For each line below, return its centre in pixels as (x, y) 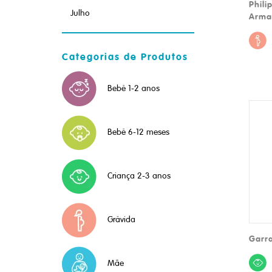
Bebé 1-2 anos (134, 88)
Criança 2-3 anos (139, 176)
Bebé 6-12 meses (138, 132)
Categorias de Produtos (125, 56)
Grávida (121, 220)
